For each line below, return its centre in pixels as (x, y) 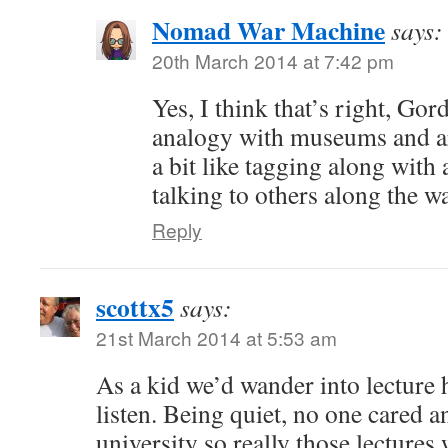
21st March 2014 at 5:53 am (216, 338)
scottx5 (135, 307)
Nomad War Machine (268, 30)
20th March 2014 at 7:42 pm (273, 61)
